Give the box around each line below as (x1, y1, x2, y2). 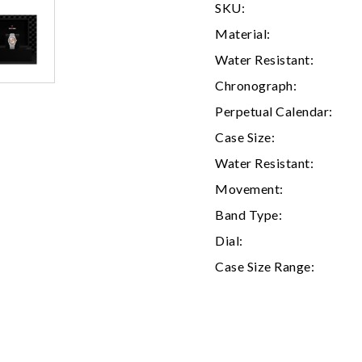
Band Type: (215, 206, 282, 222)
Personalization (26, 341, 82, 350)
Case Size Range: (215, 258, 314, 274)
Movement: (215, 180, 284, 196)
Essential (26, 315, 58, 324)
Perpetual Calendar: (215, 103, 333, 119)
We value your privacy (21, 197, 95, 206)
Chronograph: (215, 77, 297, 93)
